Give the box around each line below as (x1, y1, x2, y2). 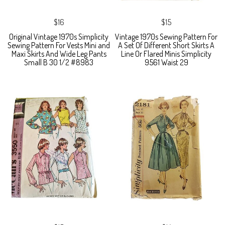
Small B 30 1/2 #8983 (24, 57, 93, 68)
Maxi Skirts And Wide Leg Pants (11, 49, 106, 59)
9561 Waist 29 (144, 57, 188, 68)
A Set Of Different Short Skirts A (118, 40, 214, 51)
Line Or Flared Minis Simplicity (121, 49, 211, 59)
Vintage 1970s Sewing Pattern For (115, 32, 217, 42)
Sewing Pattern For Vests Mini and (8, 40, 110, 51)
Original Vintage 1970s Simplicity (9, 32, 108, 42)
